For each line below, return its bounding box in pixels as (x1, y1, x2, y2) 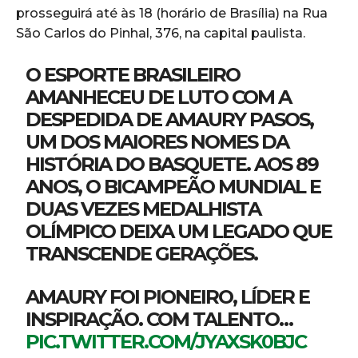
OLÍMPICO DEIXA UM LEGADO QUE (26, 219, 332, 243)
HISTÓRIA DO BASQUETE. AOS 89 (26, 152, 319, 176)
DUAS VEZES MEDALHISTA (26, 197, 261, 221)
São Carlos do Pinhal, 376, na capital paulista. (16, 25, 305, 41)
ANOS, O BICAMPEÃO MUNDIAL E (26, 174, 321, 198)
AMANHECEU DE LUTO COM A (26, 85, 292, 109)
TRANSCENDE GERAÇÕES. (26, 241, 258, 265)
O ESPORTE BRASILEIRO (26, 62, 241, 86)
